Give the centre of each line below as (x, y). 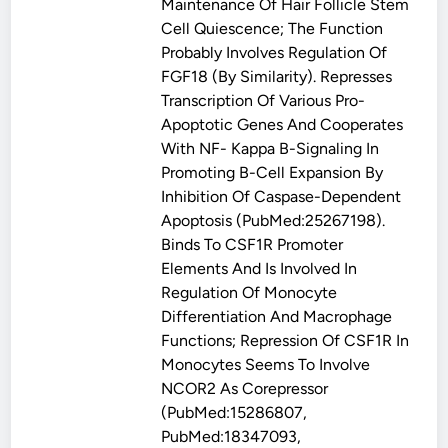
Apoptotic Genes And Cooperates (282, 124)
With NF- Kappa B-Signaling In (270, 148)
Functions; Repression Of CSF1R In (285, 340)
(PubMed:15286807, (234, 412)
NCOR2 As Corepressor (245, 388)
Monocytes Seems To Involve (266, 364)
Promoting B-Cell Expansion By (272, 172)
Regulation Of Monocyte (249, 292)
